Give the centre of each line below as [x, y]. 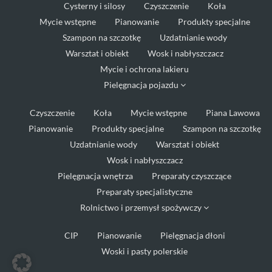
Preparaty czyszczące [192, 175]
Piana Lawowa [233, 112]
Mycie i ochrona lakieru [144, 69]
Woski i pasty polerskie [144, 251]
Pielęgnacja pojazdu [142, 84]
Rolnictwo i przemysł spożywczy [142, 207]
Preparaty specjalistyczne [144, 191]
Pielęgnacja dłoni [192, 235]
